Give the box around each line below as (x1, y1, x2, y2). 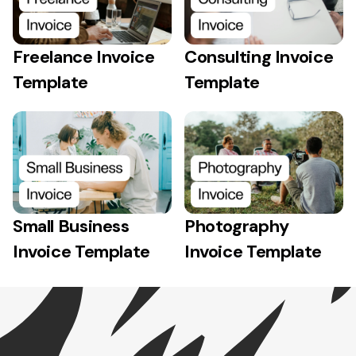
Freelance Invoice (13, 44, 155, 68)
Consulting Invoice (184, 44, 334, 68)
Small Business (13, 214, 130, 238)
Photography (184, 214, 289, 238)
